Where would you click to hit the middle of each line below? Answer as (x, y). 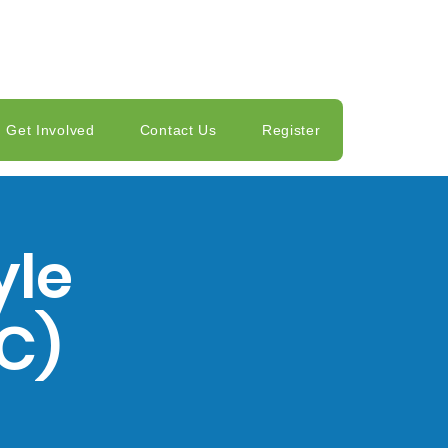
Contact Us (178, 130)
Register (291, 130)
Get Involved (50, 130)
